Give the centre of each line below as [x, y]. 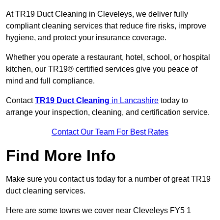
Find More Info [61, 156]
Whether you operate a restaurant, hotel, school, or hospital [108, 57]
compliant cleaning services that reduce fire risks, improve [106, 26]
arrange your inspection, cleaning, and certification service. [108, 112]
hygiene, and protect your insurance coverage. [87, 38]
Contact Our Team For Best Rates [110, 132]
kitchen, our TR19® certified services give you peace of [102, 69]
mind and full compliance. [50, 81]
